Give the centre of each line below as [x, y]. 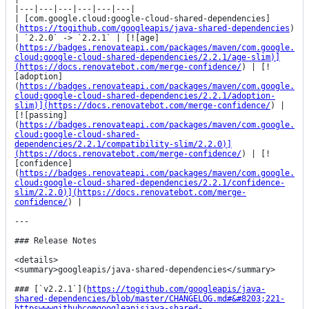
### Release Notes [56, 241]
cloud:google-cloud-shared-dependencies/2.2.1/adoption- [145, 96]
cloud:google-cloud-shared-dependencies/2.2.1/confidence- [150, 183]
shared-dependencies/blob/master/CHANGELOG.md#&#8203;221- [150, 299]
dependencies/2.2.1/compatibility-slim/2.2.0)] [123, 144]
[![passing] [41, 116]
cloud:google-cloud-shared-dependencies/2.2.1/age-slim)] [147, 58]
